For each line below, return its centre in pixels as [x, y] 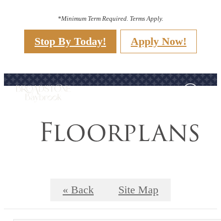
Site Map [138, 190]
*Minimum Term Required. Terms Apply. [110, 18]
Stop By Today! [70, 41]
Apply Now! [159, 41]
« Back [78, 190]
